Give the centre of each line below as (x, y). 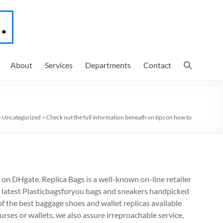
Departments (108, 65)
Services (59, 65)
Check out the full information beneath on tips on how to (119, 117)
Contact (157, 65)
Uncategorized (21, 117)
